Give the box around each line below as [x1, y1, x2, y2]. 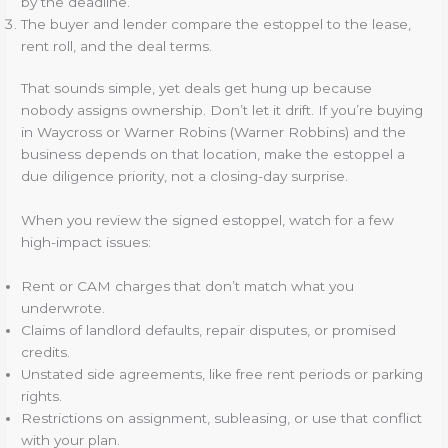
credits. [21, 344, 71, 361]
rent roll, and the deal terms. [21, 37, 213, 54]
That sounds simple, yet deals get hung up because [21, 80, 373, 97]
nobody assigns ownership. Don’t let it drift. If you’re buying [21, 102, 424, 119]
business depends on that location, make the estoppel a [21, 146, 406, 163]
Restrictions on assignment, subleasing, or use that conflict [21, 410, 423, 427]
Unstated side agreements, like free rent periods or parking [21, 366, 424, 383]
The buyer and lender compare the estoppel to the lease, [21, 15, 412, 32]
